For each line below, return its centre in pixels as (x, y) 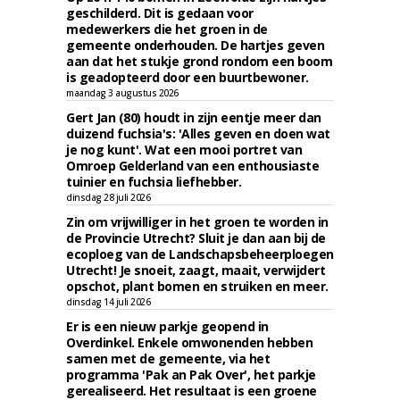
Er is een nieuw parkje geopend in (167, 326)
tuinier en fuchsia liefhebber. (154, 182)
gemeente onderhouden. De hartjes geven (195, 45)
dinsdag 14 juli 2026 (108, 302)
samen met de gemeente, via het (168, 358)
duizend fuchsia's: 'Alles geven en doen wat (198, 133)
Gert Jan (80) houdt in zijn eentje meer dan (194, 117)
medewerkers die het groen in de (167, 29)
